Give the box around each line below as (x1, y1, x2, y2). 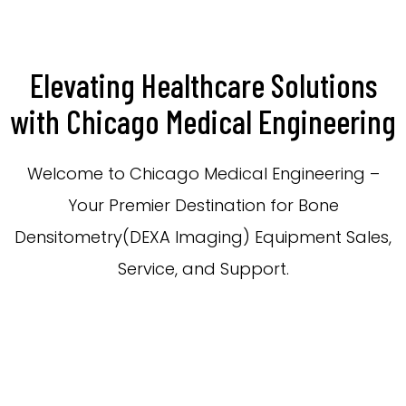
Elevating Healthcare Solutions (29, 65, 377, 105)
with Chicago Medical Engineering (10, 101, 396, 141)
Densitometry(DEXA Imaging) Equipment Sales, (14, 226, 391, 249)
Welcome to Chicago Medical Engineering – (26, 162, 380, 186)
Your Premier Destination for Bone (67, 194, 339, 217)
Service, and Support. (117, 257, 289, 281)
